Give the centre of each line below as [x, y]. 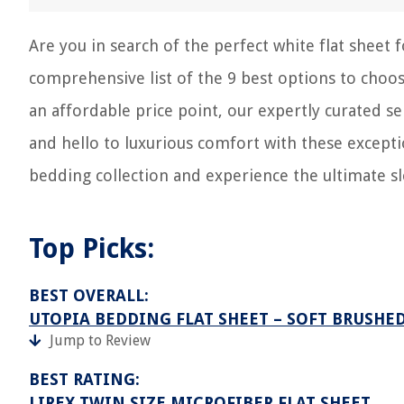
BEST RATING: [84, 379]
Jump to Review [100, 340]
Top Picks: [92, 248]
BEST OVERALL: [89, 295]
